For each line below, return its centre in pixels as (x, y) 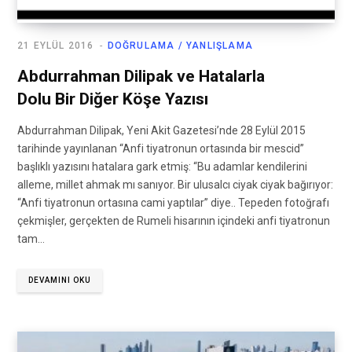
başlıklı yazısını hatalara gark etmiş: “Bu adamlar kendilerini (162, 167)
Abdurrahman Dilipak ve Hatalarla (141, 77)
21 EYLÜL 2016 (56, 46)
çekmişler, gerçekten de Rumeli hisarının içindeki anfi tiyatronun (174, 221)
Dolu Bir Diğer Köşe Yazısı (113, 99)
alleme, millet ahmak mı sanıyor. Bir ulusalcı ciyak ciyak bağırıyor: (175, 185)
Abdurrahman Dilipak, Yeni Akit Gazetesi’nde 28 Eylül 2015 (161, 131)
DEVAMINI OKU (60, 280)
